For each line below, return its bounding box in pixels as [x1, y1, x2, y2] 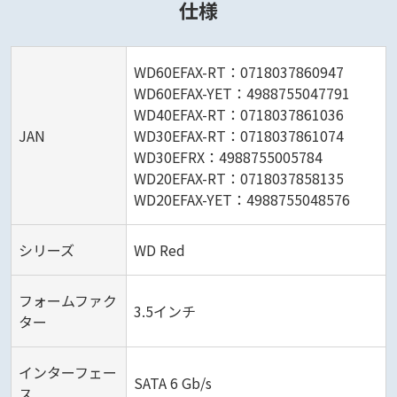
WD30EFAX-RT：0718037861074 [134, 125, 344, 147]
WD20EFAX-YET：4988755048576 [134, 189, 350, 211]
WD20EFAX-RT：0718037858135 [134, 167, 344, 190]
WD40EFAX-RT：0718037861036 [134, 104, 344, 126]
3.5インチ [134, 300, 196, 323]
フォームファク [19, 290, 117, 312]
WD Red [134, 239, 185, 261]
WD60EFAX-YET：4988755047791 [134, 82, 350, 105]
